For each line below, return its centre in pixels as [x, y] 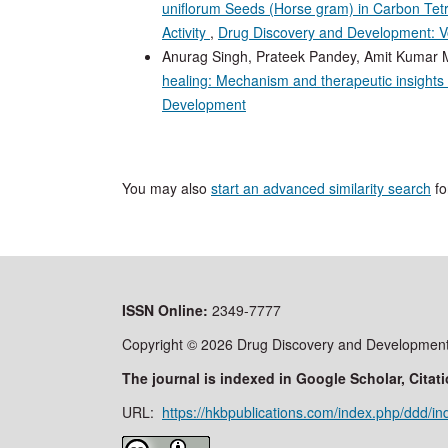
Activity [186, 31]
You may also [166, 187]
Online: [183, 309]
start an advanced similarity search [321, 187]
